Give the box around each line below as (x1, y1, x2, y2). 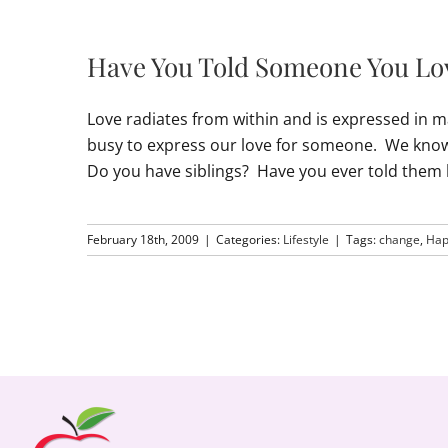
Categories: (216, 231, 283, 248)
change (379, 231, 420, 248)
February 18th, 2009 (87, 231, 199, 248)
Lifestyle (283, 231, 329, 248)
